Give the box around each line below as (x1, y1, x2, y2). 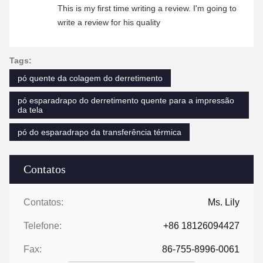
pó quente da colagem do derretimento (18, 73, 163, 83)
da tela (18, 104, 43, 114)
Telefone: (23, 220, 62, 231)
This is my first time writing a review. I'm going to (58, 3, 237, 13)
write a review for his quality (58, 17, 160, 27)
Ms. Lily (208, 197, 240, 207)
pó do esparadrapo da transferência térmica (18, 127, 181, 137)
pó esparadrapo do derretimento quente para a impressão (18, 95, 234, 105)
